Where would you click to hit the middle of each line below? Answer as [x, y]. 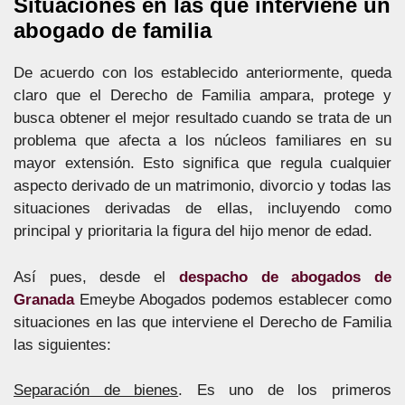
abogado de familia [113, 30]
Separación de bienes [96, 390]
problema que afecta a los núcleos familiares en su [202, 141]
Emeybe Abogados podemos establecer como [233, 299]
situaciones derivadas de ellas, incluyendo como [202, 208]
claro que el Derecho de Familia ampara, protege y [202, 95]
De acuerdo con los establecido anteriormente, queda [202, 73]
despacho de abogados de [285, 277]
